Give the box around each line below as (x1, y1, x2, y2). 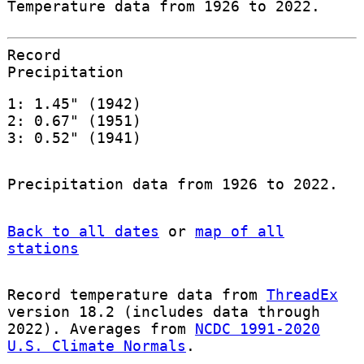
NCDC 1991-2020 (194, 319, 320, 337)
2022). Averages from (6, 319, 195, 337)
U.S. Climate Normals (6, 336, 186, 354)
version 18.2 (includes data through (6, 302, 320, 320)
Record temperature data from (6, 285, 266, 303)
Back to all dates (6, 222, 159, 240)
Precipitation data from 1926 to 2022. (6, 175, 338, 193)
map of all (194, 222, 284, 240)
